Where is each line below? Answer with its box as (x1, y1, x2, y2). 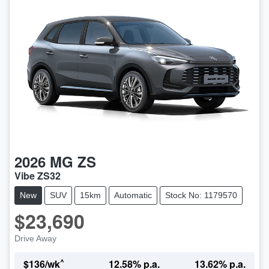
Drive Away (14, 234, 56, 244)
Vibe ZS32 (14, 169, 61, 183)
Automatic (114, 190, 152, 201)
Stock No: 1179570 (165, 190, 237, 201)
